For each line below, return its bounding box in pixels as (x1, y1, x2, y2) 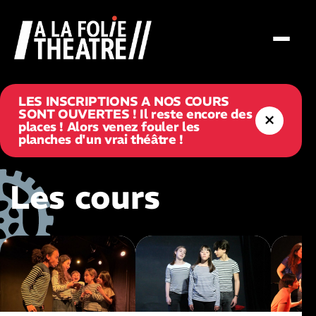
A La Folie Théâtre (13, 39, 111, 54)
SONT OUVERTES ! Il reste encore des (18, 106, 253, 122)
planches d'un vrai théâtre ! (18, 131, 183, 147)
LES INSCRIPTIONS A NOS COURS (18, 93, 229, 109)
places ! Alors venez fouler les (18, 119, 200, 135)
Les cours (10, 177, 160, 217)
